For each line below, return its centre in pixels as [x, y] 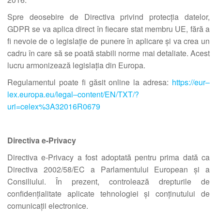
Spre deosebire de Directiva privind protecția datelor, [108, 17]
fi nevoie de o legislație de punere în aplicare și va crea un [108, 41]
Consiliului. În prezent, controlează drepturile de [108, 181]
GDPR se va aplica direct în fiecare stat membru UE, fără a [108, 29]
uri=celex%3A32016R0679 [54, 106]
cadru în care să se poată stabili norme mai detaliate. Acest [108, 53]
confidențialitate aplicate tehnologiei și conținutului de [108, 194]
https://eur [189, 82]
